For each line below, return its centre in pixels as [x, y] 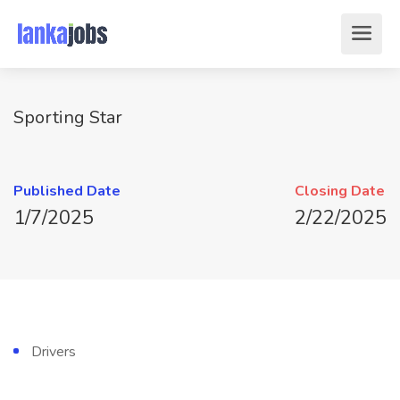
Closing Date [340, 191]
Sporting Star [68, 117]
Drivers [54, 352]
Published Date [67, 191]
